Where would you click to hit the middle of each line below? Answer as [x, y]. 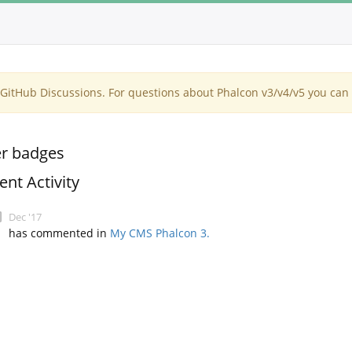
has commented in [60, 233]
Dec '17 [26, 217]
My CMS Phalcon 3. [160, 233]
